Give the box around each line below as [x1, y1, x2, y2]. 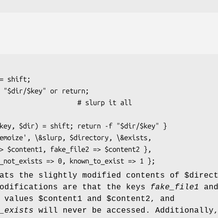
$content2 [107, 195, 150, 204]
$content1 [38, 195, 82, 204]
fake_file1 [150, 183, 199, 192]
